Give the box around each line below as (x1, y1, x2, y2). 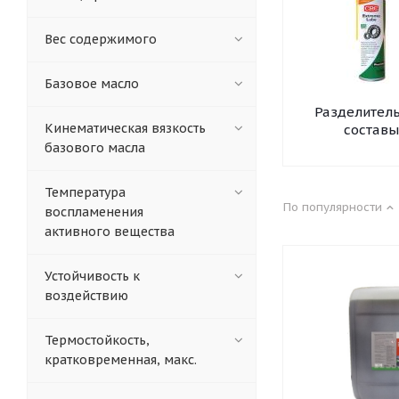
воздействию (45, 288, 128, 304)
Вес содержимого (45, 31, 157, 47)
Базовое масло (45, 76, 139, 92)
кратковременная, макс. (45, 352, 197, 368)
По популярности (283, 199, 382, 215)
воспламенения (45, 204, 143, 220)
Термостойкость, (45, 332, 150, 348)
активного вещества (45, 224, 175, 240)
